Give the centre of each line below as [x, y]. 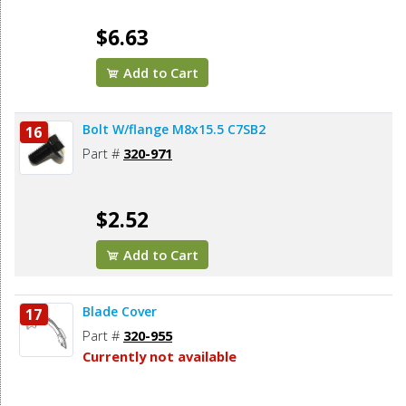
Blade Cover [120, 312]
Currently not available [159, 357]
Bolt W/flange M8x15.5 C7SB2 [174, 130]
